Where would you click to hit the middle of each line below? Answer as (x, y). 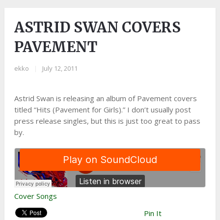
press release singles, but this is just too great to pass (107, 121)
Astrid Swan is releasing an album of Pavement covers (105, 98)
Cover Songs (35, 196)
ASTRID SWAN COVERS (97, 27)
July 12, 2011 (60, 68)
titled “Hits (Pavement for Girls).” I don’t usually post (102, 110)
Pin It (152, 213)
